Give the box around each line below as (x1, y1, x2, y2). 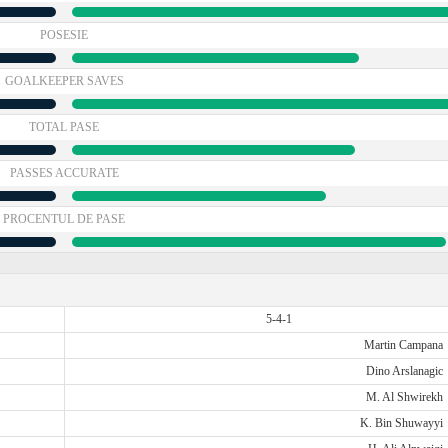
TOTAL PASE (29, 120, 99, 134)
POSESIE (40, 28, 88, 42)
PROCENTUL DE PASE (3, 212, 125, 226)
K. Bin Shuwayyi (359, 416, 443, 430)
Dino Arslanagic (365, 364, 443, 378)
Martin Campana (363, 338, 443, 352)
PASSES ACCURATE (9, 166, 119, 180)
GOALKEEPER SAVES (4, 74, 124, 88)
